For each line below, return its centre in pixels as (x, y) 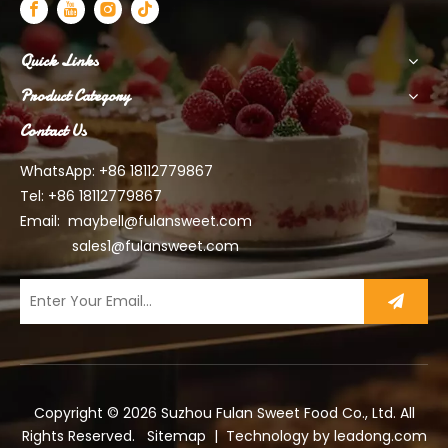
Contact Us (53, 130)
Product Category (75, 95)
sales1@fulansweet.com (155, 245)
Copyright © (78, 412)
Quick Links (59, 60)
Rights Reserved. (84, 435)
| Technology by (269, 435)
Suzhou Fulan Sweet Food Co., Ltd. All (285, 412)
